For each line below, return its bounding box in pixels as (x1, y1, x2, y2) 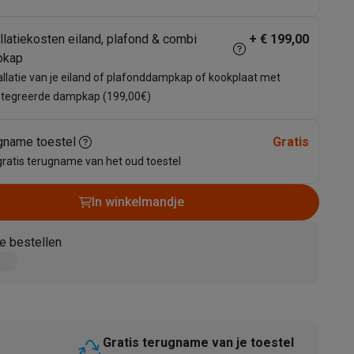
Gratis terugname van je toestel (103, 335, 294, 350)
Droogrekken (19, 330, 90, 345)
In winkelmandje (91, 194, 184, 209)
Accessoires (28, 171, 99, 187)
